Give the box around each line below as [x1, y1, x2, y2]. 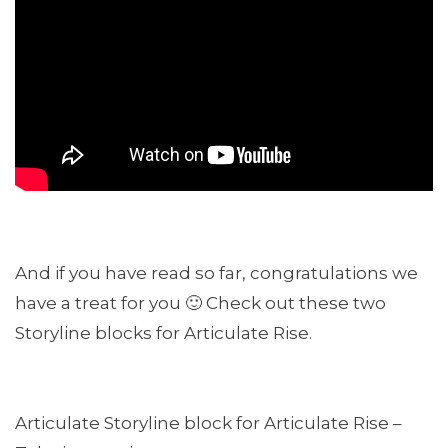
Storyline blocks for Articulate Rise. [15, 323, 312, 343]
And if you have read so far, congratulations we [15, 263, 418, 283]
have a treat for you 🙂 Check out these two [15, 293, 386, 313]
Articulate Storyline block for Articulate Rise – [15, 413, 402, 433]
